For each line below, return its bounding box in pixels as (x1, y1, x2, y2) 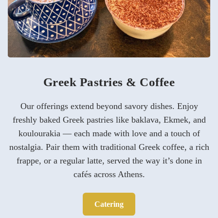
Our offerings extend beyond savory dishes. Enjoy (20, 101, 198, 111)
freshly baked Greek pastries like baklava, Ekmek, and (12, 115, 206, 125)
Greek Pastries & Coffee (43, 75, 175, 89)
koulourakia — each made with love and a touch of (18, 128, 200, 138)
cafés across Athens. (73, 169, 145, 179)
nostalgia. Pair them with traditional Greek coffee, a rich (9, 142, 209, 152)
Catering (94, 200, 124, 209)
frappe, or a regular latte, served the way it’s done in (16, 156, 202, 165)
